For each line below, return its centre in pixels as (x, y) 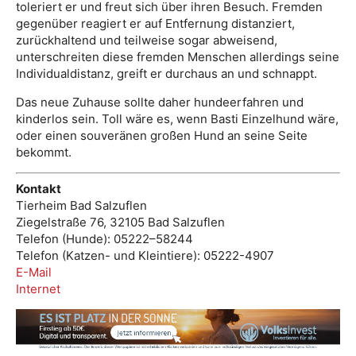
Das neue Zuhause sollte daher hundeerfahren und (160, 102)
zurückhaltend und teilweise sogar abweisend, (147, 40)
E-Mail (34, 272)
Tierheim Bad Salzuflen (81, 205)
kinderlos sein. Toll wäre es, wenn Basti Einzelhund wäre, (177, 119)
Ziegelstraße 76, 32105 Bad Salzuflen (120, 222)
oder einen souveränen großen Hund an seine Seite (162, 135)
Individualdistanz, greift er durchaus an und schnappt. (166, 74)
